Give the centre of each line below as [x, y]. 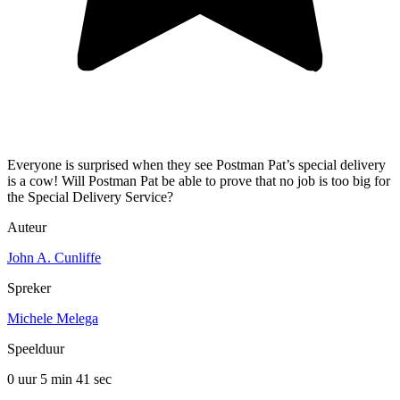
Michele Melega [53, 319]
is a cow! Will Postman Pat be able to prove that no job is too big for [199, 181]
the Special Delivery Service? [90, 197]
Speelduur [36, 349]
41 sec [94, 379]
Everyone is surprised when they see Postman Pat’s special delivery [196, 165]
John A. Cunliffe [54, 258]
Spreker [29, 288]
